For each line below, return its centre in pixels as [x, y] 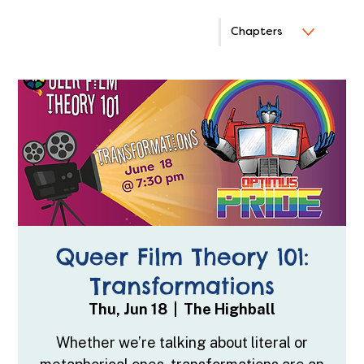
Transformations [182, 285]
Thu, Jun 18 [128, 309]
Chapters [257, 32]
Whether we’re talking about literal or [182, 342]
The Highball [230, 309]
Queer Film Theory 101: [182, 256]
